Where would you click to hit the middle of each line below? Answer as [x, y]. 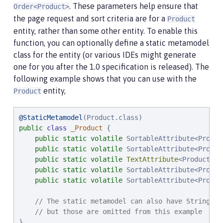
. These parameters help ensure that [134, 6]
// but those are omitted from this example [118, 212]
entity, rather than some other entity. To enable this [106, 31]
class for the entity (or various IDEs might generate [105, 55]
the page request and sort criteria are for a [90, 18]
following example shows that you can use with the [105, 79]
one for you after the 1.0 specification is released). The [111, 67]
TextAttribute [152, 159]
